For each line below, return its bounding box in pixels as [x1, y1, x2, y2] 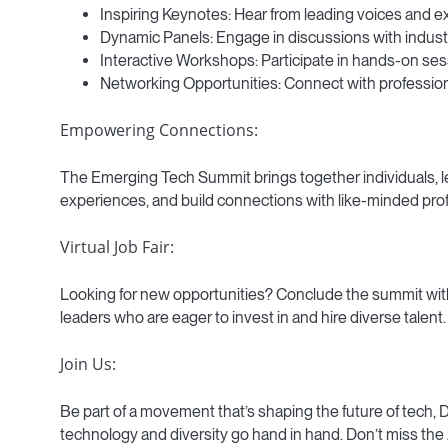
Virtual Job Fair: [60, 235, 174, 258]
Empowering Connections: [60, 118, 258, 141]
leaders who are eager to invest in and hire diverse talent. [60, 307, 446, 327]
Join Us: [60, 352, 116, 375]
